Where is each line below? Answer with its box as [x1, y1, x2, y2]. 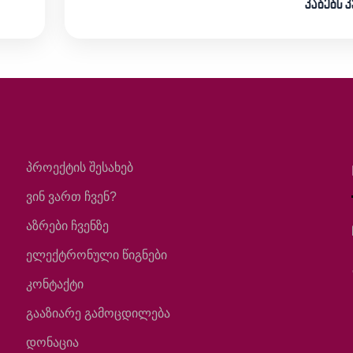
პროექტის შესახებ [26, 160, 134, 174]
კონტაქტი [26, 277, 84, 291]
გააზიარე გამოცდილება [26, 306, 171, 320]
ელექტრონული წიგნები [26, 247, 168, 262]
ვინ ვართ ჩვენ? [26, 189, 117, 203]
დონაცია [26, 335, 80, 349]
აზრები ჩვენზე [26, 218, 110, 232]
